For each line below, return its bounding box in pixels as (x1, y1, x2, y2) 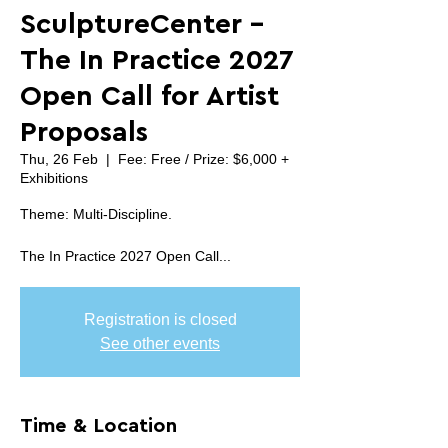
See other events (100, 335, 220, 352)
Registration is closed (83, 311, 237, 328)
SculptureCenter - (20, 10, 264, 38)
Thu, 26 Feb (20, 151, 98, 167)
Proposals (20, 118, 148, 146)
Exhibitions (20, 170, 88, 186)
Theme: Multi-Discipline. (20, 206, 172, 222)
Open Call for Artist (20, 82, 279, 110)
